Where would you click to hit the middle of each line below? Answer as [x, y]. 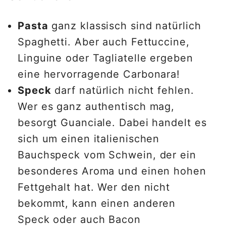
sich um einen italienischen [89, 139]
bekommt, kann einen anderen [97, 204]
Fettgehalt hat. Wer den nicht [94, 187]
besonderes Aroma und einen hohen [112, 171]
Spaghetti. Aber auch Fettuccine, [104, 42]
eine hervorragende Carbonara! [101, 74]
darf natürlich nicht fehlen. [123, 91]
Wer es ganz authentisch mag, [96, 107]
